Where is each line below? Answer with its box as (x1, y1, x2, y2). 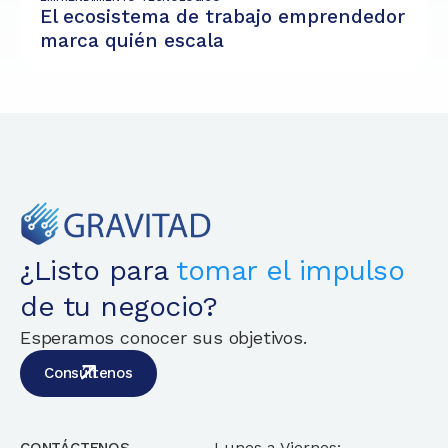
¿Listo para (20, 254, 176, 288)
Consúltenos (44, 364, 133, 383)
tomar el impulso (176, 254, 404, 288)
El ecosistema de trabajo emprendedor (40, 5, 405, 29)
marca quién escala (40, 29, 224, 53)
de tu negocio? (20, 290, 217, 324)
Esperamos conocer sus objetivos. (20, 327, 307, 349)
